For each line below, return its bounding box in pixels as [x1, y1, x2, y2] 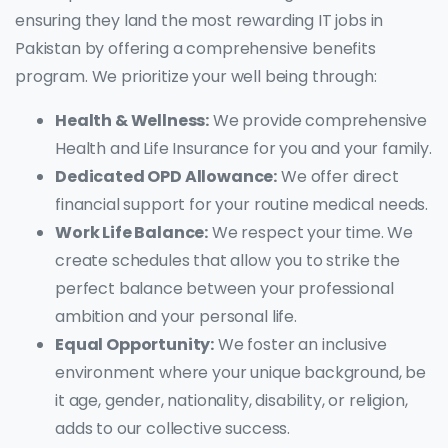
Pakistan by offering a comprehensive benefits [15, 37, 376, 61]
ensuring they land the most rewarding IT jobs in [15, 9, 384, 33]
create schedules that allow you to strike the [55, 249, 400, 273]
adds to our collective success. [55, 417, 291, 441]
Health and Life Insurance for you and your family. [55, 137, 432, 161]
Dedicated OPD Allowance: [55, 165, 278, 189]
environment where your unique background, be [55, 361, 426, 385]
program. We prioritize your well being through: [15, 65, 377, 89]
